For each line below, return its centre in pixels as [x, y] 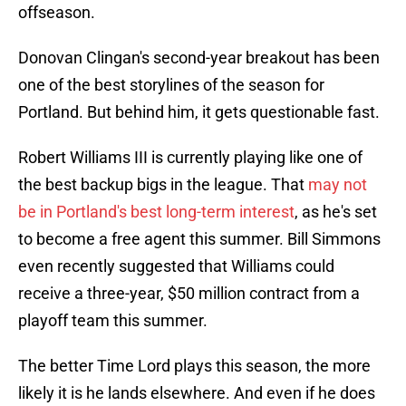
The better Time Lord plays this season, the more [194, 366]
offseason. [57, 13]
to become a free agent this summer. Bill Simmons [199, 239]
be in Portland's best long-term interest [156, 212]
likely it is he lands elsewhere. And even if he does [197, 393]
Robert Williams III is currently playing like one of [190, 158]
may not [338, 185]
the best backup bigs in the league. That [163, 185]
